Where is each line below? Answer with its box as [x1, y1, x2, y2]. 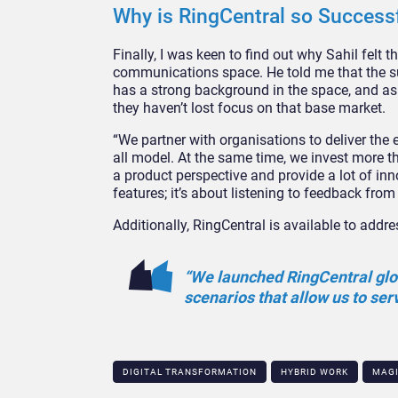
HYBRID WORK [281, 366, 348, 377]
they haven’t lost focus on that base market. [113, 99, 386, 116]
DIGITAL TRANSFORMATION [123, 366, 257, 377]
